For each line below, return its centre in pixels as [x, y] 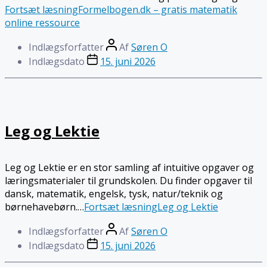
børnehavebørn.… [44, 207]
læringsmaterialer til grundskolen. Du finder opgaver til [128, 181]
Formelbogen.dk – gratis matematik [158, 10]
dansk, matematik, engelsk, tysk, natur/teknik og [114, 194]
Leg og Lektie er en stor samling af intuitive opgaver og [129, 168]
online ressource [42, 23]
